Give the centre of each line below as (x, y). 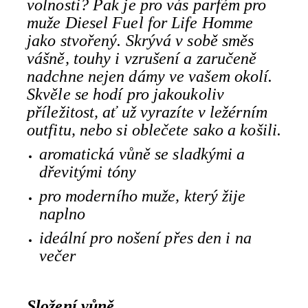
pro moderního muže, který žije (142, 196)
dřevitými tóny (87, 172)
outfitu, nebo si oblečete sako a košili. (154, 130)
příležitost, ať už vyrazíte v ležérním (147, 112)
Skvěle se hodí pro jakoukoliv (125, 94)
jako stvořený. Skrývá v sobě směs (141, 41)
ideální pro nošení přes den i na (145, 238)
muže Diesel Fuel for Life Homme (140, 23)
